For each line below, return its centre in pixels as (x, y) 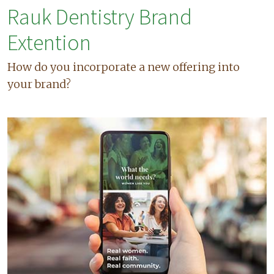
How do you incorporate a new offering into (124, 67)
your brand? (39, 84)
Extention (49, 42)
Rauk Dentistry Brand (100, 17)
